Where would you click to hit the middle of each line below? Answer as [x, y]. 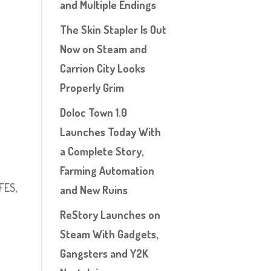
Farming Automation [107, 171]
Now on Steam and [103, 49]
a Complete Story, [101, 151]
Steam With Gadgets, [109, 234]
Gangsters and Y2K [104, 253]
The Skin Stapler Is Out [113, 30]
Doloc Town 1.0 [93, 113]
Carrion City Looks [102, 68]
